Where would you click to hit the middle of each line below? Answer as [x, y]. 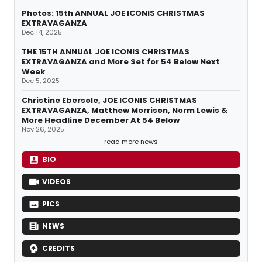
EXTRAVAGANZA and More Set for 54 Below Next [121, 62]
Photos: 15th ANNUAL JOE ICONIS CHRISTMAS [113, 13]
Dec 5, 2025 [41, 81]
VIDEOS [56, 182]
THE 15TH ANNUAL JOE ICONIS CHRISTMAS [106, 52]
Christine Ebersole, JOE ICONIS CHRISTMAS [109, 101]
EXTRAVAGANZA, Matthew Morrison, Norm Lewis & [125, 111]
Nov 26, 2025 [43, 130]
